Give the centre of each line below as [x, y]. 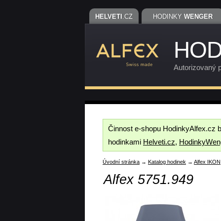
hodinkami [126, 142]
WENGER [198, 17]
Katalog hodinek [167, 162]
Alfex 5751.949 [148, 180]
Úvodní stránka [121, 162]
